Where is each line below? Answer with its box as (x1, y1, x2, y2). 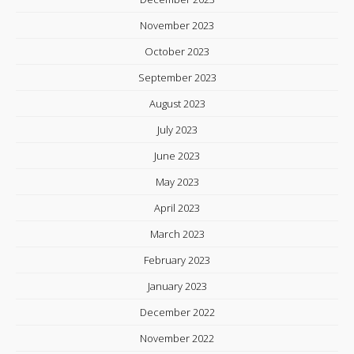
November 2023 (140, 18, 214, 32)
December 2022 (139, 305, 215, 319)
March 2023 (149, 227, 205, 241)
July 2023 (156, 122, 198, 137)
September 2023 (137, 70, 217, 85)
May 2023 (155, 175, 199, 189)
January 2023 (147, 279, 207, 293)
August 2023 (149, 96, 205, 111)
